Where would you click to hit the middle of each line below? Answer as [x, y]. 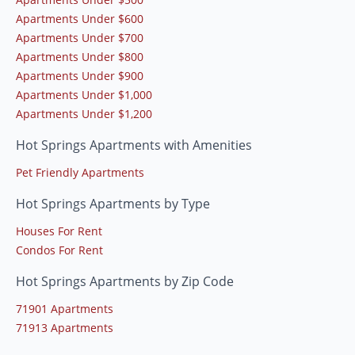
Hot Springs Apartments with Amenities [134, 145]
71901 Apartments [65, 309]
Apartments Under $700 [80, 38]
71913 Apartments [65, 328]
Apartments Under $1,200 [84, 114]
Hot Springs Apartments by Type [113, 204]
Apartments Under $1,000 [84, 95]
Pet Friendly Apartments [80, 173]
